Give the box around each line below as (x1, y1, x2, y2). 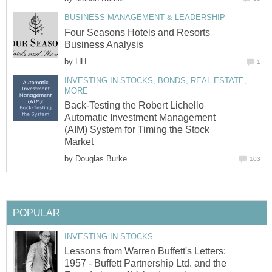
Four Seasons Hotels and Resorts (64, 27, 210, 38)
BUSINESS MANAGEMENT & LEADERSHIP (64, 13, 225, 22)
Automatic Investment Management (64, 112, 216, 123)
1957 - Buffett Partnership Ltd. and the (64, 258, 226, 269)
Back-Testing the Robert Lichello (64, 100, 204, 111)
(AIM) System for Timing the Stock (64, 124, 209, 135)
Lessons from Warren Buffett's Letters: (64, 246, 226, 257)
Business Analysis (64, 39, 143, 50)
